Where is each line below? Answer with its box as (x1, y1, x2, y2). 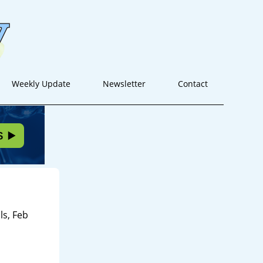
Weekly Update (11, 78, 70, 89)
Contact (177, 78, 208, 89)
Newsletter (102, 78, 146, 89)
